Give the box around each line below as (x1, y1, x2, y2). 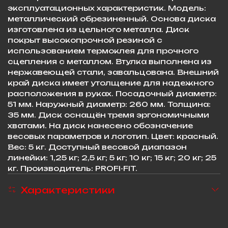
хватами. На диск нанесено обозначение (8, 121, 193, 130)
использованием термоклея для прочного (8, 46, 198, 55)
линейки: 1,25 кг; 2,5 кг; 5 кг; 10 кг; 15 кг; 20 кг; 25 (8, 153, 216, 162)
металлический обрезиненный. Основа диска (8, 14, 216, 23)
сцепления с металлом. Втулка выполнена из (8, 56, 212, 66)
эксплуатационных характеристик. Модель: (8, 3, 206, 12)
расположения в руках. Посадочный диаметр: (8, 89, 217, 98)
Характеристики (21, 184, 115, 195)
